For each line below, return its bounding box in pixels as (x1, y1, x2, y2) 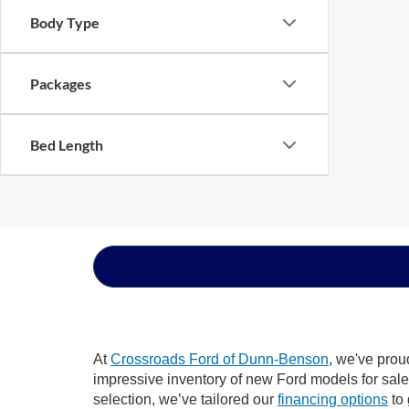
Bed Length (30, 136, 103, 153)
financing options (278, 391, 388, 407)
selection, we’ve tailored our (93, 391, 278, 407)
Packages (30, 75, 91, 92)
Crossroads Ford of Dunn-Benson (110, 351, 329, 367)
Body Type (30, 14, 100, 31)
